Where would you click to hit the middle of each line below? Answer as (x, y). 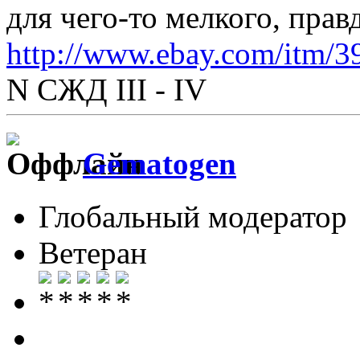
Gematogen (160, 163)
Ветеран (93, 253)
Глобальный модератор (193, 217)
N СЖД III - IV (106, 89)
